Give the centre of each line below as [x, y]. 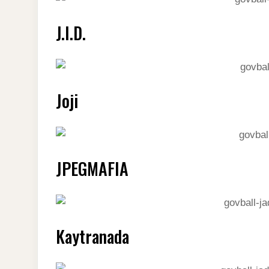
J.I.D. [71, 32]
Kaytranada [92, 236]
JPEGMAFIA [92, 168]
